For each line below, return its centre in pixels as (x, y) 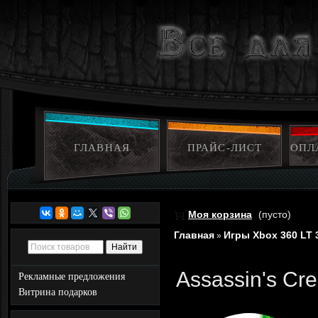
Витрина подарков (58, 292)
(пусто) (275, 214)
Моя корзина (220, 214)
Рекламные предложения (72, 276)
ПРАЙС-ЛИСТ (225, 148)
